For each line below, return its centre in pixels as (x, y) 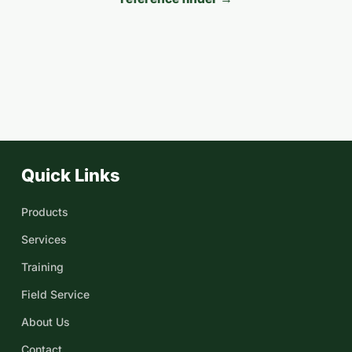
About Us (46, 322)
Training (42, 267)
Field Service (55, 294)
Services (44, 239)
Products (45, 212)
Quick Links (71, 175)
